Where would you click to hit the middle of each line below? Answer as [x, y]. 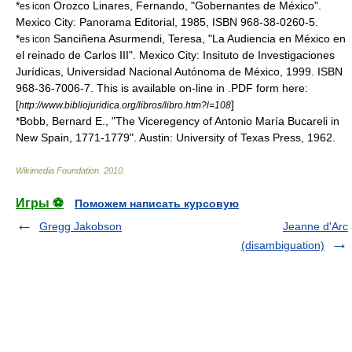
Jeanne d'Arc [315, 226]
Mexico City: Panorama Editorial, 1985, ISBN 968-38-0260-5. [167, 22]
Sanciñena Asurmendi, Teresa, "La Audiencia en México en [198, 38]
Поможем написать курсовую [157, 203]
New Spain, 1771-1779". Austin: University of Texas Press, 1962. [176, 137]
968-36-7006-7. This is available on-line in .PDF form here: [162, 88]
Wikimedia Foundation [57, 170]
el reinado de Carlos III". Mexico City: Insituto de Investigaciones [175, 55]
